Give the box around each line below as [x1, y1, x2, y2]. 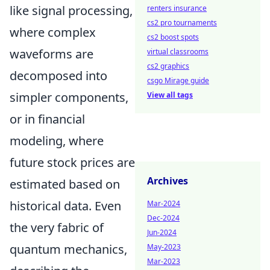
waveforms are [10, 46, 93, 62]
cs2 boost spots [147, 32, 199, 42]
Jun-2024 [147, 227, 177, 237]
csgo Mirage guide [147, 75, 209, 86]
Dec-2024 [147, 213, 180, 223]
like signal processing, [10, 2, 133, 19]
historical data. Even [10, 198, 121, 214]
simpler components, [10, 89, 128, 105]
